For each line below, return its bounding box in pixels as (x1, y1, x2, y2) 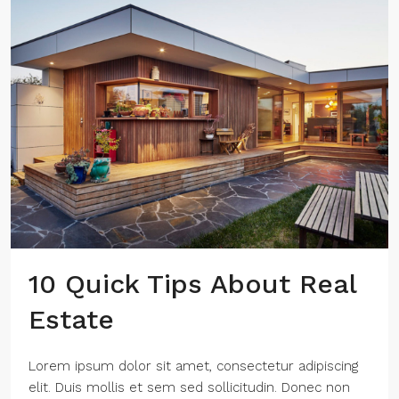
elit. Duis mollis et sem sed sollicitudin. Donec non (28, 379, 350, 395)
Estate (28, 304, 114, 335)
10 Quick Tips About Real (28, 268, 356, 299)
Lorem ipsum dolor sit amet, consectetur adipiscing (28, 358, 358, 374)
